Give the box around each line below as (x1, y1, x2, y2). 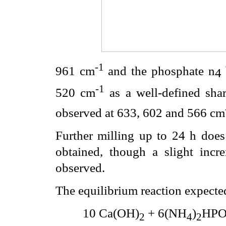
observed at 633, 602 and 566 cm (55, 105, 225, 120)
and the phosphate (103, 64, 208, 78)
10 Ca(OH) (83, 206, 139, 220)
